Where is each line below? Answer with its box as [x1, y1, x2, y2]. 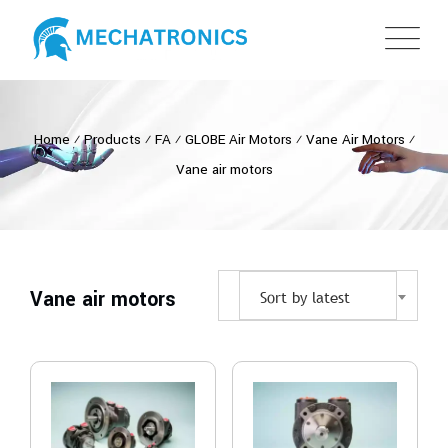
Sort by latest [260, 287, 350, 307]
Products [83, 130, 141, 149]
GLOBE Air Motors [184, 130, 292, 149]
